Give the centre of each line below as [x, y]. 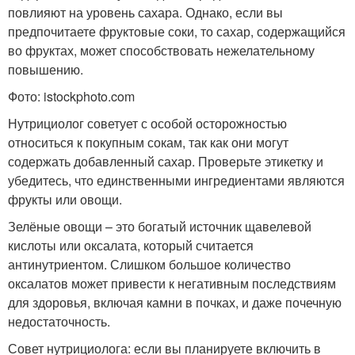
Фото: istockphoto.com [71, 96]
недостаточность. [59, 321]
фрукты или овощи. [65, 199]
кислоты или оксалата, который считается [131, 245]
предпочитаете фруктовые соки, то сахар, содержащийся [177, 31]
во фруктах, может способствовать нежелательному [161, 50]
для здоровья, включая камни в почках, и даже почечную [175, 302]
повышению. [46, 69]
